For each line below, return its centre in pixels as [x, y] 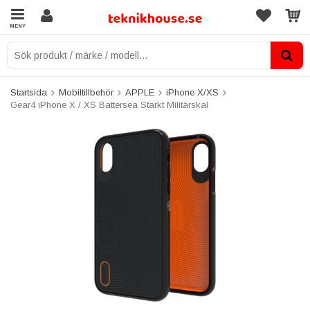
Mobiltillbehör [86, 92]
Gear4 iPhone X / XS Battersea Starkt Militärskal [109, 105]
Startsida [29, 92]
